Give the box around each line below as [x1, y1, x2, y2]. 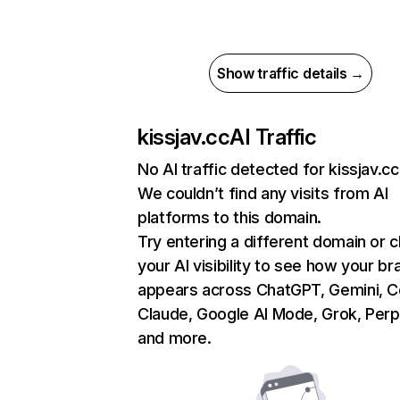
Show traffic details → [217, 64, 364, 82]
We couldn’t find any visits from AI [137, 184, 388, 203]
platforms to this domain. [137, 208, 321, 227]
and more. [137, 329, 212, 347]
